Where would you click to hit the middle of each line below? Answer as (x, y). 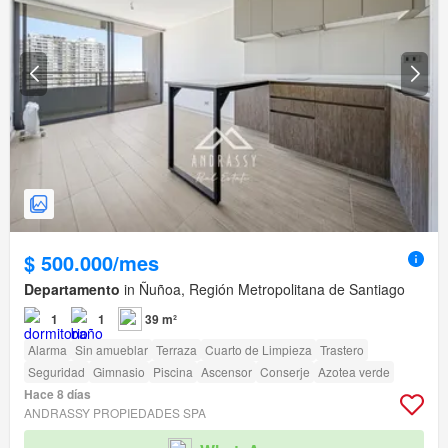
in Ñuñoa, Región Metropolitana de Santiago (262, 289)
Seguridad (56, 372)
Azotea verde (354, 372)
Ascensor (226, 372)
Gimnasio (119, 372)
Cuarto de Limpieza (258, 350)
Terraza (176, 350)
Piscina (173, 372)
